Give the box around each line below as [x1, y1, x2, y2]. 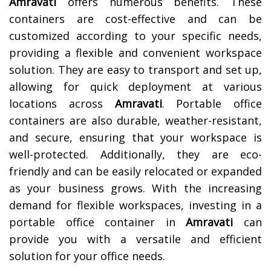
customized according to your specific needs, [9, 28, 262, 44]
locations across [9, 96, 115, 111]
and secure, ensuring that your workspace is [9, 130, 262, 145]
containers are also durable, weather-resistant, [9, 113, 262, 128]
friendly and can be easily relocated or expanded [9, 164, 262, 179]
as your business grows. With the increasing [9, 181, 262, 196]
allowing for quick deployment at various [9, 79, 262, 94]
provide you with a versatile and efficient [9, 232, 262, 247]
